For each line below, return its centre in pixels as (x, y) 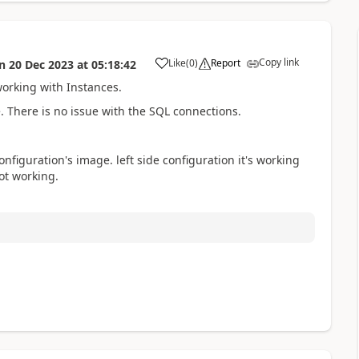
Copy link (278, 62)
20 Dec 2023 (41, 64)
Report (225, 63)
